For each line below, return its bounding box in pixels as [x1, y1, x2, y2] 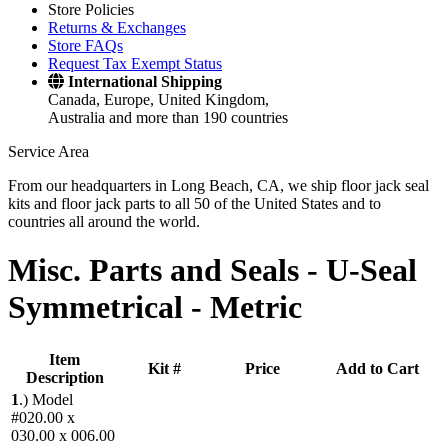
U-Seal [326, 252, 417, 289]
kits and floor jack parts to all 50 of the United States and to [8, 195, 381, 212]
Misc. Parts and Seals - [8, 252, 326, 289]
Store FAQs [48, 37, 123, 54]
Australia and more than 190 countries [48, 109, 288, 126]
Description [25, 368, 104, 386]
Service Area [8, 143, 89, 160]
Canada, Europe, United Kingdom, [48, 91, 269, 108]
